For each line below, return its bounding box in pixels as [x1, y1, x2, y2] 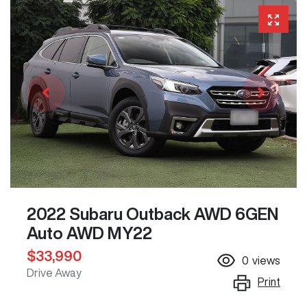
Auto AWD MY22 [27, 225, 152, 242]
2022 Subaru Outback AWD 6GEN [27, 206, 279, 223]
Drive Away [27, 267, 82, 279]
